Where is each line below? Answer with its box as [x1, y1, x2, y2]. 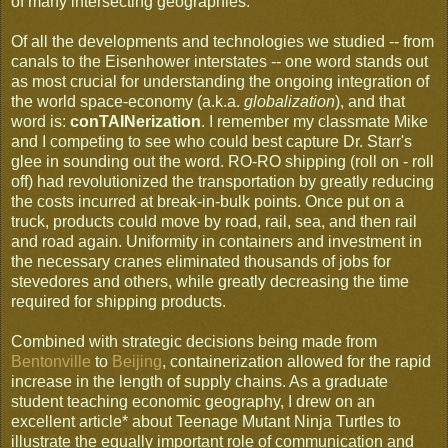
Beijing [112, 352, 162, 370]
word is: [11, 112, 70, 130]
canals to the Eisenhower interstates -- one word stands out [11, 52, 428, 70]
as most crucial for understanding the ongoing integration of [11, 72, 429, 90]
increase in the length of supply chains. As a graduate [11, 372, 388, 390]
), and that [335, 92, 405, 110]
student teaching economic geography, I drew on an [11, 392, 375, 410]
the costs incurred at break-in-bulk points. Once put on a [11, 192, 404, 210]
